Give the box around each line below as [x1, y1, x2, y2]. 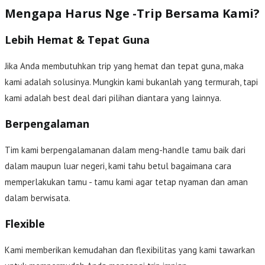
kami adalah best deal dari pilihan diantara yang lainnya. [5, 92, 221, 104]
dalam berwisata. [5, 192, 70, 203]
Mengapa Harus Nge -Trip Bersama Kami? [5, 5, 260, 21]
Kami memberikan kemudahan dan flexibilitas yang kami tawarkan [5, 244, 255, 256]
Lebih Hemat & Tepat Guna [5, 32, 150, 47]
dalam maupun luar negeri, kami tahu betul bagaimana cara [5, 160, 231, 172]
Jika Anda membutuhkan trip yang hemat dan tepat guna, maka [5, 60, 244, 72]
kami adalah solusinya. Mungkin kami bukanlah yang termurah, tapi [5, 76, 258, 88]
